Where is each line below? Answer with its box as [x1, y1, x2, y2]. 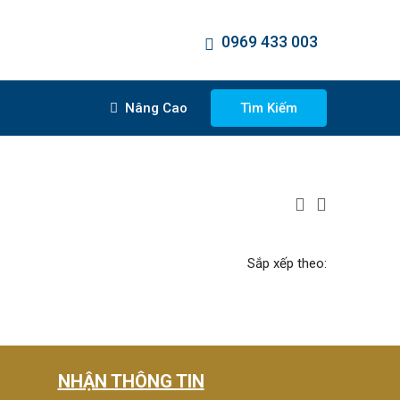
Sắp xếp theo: [247, 255, 327, 271]
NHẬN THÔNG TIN [57, 371, 204, 392]
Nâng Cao [121, 100, 187, 116]
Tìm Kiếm [240, 100, 297, 116]
